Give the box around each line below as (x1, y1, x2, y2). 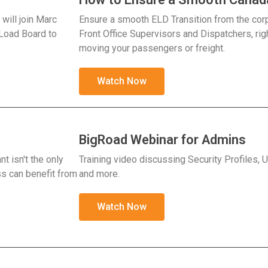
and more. (79, 167, 120, 179)
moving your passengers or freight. (79, 42, 225, 54)
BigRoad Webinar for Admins (79, 132, 246, 147)
